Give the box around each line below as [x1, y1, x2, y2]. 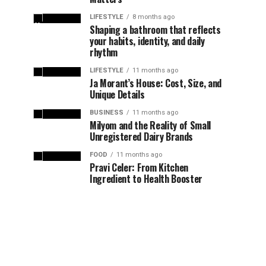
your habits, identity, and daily [90, 34, 205, 48]
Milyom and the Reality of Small [90, 118, 211, 132]
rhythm [90, 45, 118, 59]
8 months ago [132, 13, 175, 21]
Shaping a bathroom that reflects [90, 23, 221, 37]
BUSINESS [90, 109, 123, 116]
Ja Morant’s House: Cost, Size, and [90, 76, 222, 90]
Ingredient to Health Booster [90, 172, 203, 186]
